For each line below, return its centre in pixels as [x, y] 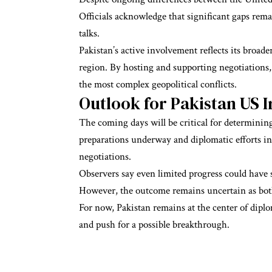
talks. [89, 33]
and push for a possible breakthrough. [154, 224]
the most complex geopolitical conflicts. [158, 84]
